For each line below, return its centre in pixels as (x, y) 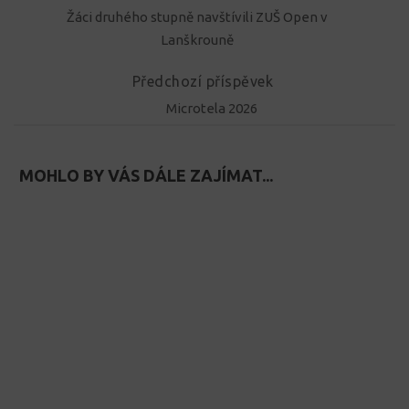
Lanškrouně (197, 40)
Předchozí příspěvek (204, 82)
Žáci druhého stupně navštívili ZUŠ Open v (197, 17)
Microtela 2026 (212, 109)
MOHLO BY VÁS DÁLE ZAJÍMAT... (146, 175)
